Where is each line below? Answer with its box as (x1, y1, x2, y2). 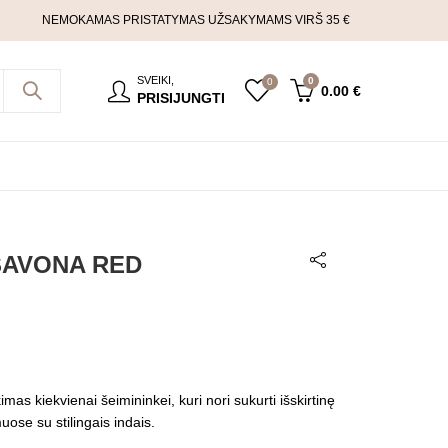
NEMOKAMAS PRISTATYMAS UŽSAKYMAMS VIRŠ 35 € (42, 13, 350, 27)
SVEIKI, (137, 74, 174, 86)
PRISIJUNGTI (137, 90, 225, 106)
